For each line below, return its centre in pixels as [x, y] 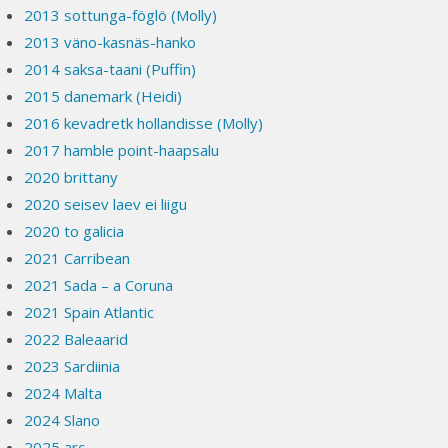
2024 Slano [62, 420]
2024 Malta [63, 393]
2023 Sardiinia [72, 366]
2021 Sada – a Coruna [99, 285]
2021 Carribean [77, 258]
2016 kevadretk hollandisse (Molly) [144, 123]
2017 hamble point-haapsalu [122, 150]
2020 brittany [71, 177]
